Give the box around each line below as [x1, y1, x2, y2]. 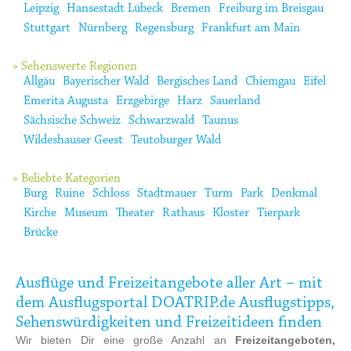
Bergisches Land [157, 74, 237, 88]
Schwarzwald [128, 114, 194, 127]
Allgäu [24, 74, 55, 88]
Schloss [92, 186, 129, 200]
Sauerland [210, 94, 260, 107]
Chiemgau [245, 74, 295, 88]
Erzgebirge [116, 94, 169, 107]
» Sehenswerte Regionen [13, 60, 137, 73]
